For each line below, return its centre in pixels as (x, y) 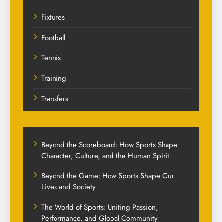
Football (53, 38)
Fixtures (53, 18)
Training (54, 79)
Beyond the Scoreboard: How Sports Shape (109, 145)
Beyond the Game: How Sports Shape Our (108, 176)
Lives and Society (68, 187)
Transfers (55, 99)
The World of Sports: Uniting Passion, (100, 207)
